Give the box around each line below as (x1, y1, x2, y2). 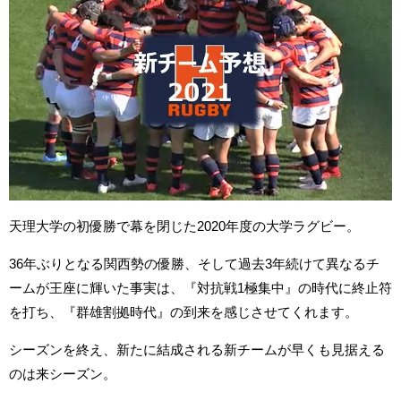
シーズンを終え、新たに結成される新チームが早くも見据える (9, 342, 385, 356)
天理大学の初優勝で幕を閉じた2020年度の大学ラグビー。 (9, 218, 360, 233)
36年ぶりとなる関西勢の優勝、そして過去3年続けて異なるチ (9, 256, 380, 270)
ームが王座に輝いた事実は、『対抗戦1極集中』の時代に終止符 (9, 280, 392, 294)
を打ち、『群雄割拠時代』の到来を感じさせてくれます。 (9, 304, 358, 319)
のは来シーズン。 (9, 366, 116, 380)
